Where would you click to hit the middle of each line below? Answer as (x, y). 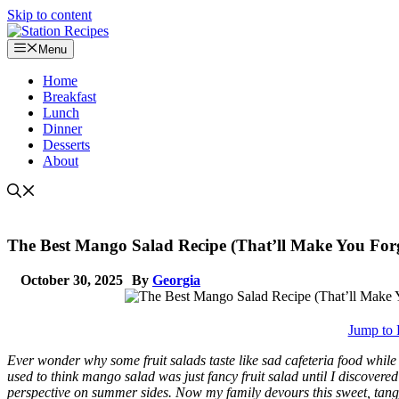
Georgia (176, 280)
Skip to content (49, 15)
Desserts (66, 145)
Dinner (62, 129)
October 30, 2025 (72, 280)
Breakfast (69, 97)
